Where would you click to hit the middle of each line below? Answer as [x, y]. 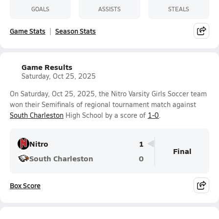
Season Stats [76, 31]
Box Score [25, 185]
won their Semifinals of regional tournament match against [103, 104]
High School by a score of [106, 115]
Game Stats [28, 31]
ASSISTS [109, 9]
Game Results [47, 67]
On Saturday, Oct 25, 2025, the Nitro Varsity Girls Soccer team [108, 94]
